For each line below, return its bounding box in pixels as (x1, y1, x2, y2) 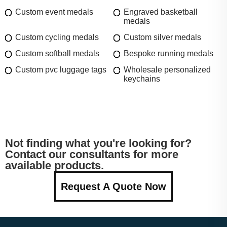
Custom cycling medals (15, 32, 99, 42)
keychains (124, 74, 160, 83)
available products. (5, 159, 104, 172)
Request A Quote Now (61, 180, 166, 192)
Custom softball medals (15, 49, 99, 58)
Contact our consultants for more (5, 147, 178, 161)
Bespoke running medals (124, 49, 213, 58)
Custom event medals (15, 7, 93, 16)
